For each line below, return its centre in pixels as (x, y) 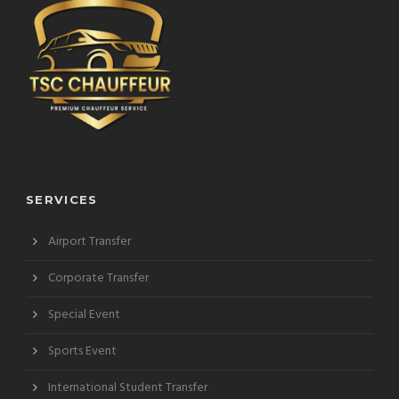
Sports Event (82, 351)
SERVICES (62, 199)
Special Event (84, 314)
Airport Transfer (90, 241)
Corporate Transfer (98, 278)
